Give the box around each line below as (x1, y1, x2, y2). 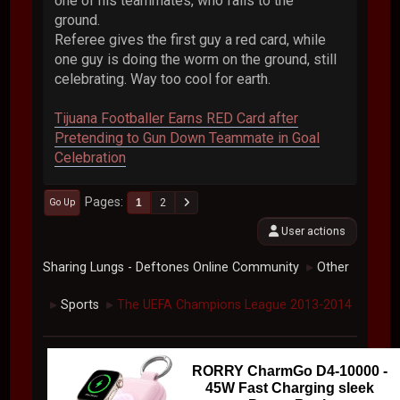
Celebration (54, 148, 127, 166)
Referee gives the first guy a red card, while (54, 30, 327, 48)
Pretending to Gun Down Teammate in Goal (54, 129, 321, 146)
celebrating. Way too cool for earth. (54, 70, 271, 87)
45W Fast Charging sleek (204, 380, 374, 396)
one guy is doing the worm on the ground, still (54, 50, 337, 68)
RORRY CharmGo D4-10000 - (191, 363, 387, 379)
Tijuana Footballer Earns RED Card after (54, 109, 299, 127)
